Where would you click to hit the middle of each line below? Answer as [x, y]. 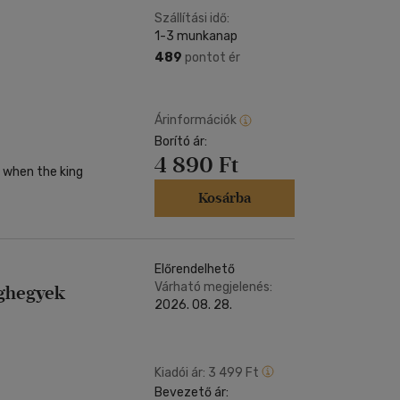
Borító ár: [181, 142]
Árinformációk [196, 120]
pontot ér [211, 58]
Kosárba [225, 198]
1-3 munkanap [196, 36]
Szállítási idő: [192, 18]
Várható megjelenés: [213, 287]
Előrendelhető [195, 269]
